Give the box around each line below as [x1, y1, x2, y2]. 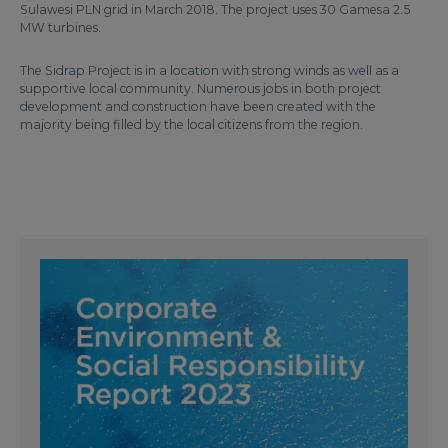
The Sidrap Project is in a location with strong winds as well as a [20, 63, 399, 79]
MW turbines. [20, 20, 101, 36]
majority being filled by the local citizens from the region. [20, 117, 363, 133]
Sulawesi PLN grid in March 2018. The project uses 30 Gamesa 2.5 [20, 2, 410, 18]
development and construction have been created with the [20, 99, 376, 115]
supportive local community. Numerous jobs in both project [20, 81, 381, 97]
